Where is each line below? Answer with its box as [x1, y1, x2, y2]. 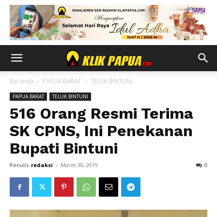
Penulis [10, 161, 29, 169]
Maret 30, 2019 [61, 161, 98, 169]
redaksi [31, 161, 53, 169]
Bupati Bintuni [10, 139, 118, 157]
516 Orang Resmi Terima [10, 104, 193, 123]
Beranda [10, 77, 33, 85]
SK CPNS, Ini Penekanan [10, 122, 193, 140]
